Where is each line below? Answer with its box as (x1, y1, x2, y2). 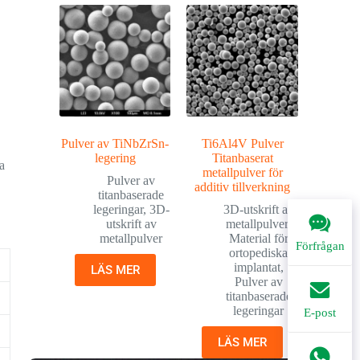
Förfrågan (295, 239, 345, 252)
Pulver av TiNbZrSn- (61, 136, 170, 150)
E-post (304, 306, 336, 319)
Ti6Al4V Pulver (201, 136, 284, 150)
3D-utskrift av (223, 202, 294, 216)
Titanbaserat (211, 150, 273, 165)
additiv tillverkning (194, 179, 291, 194)
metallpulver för (202, 165, 283, 179)
